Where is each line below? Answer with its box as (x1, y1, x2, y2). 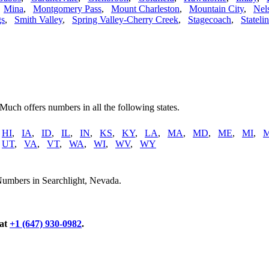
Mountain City (189, 4, 244, 14)
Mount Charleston (111, 4, 180, 14)
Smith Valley (14, 14, 62, 25)
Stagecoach (188, 14, 231, 25)
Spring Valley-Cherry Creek (72, 14, 178, 25)
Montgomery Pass (33, 4, 101, 14)
